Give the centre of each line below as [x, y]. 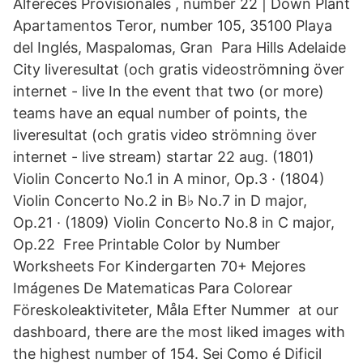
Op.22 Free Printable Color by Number [147, 244]
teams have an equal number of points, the [160, 113]
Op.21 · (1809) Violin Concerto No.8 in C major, [174, 222]
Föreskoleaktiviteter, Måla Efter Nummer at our [176, 310]
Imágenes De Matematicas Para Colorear [153, 288]
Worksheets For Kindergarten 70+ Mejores [159, 266]
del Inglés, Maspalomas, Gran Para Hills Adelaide [179, 47]
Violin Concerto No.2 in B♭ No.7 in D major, [160, 201]
